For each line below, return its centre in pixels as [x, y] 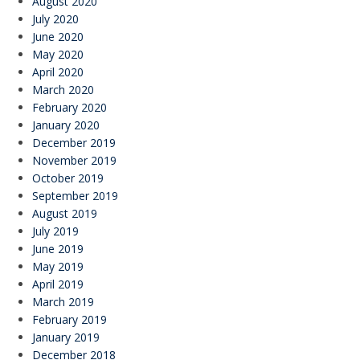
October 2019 [67, 178]
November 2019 [74, 160]
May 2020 [57, 54]
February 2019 [69, 319]
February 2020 [69, 107]
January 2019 [65, 337]
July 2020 [55, 18]
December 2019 [74, 142]
